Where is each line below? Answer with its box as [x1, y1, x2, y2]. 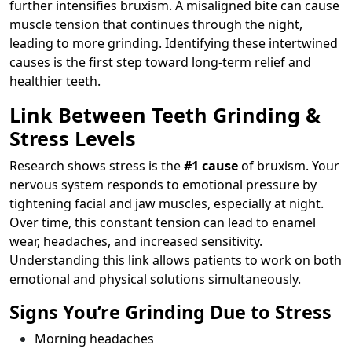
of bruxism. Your [238, 156, 339, 174]
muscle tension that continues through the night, [9, 15, 302, 33]
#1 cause [184, 156, 238, 174]
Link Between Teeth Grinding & [9, 101, 321, 128]
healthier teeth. [9, 71, 101, 90]
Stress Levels [9, 124, 136, 152]
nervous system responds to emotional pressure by [9, 175, 317, 193]
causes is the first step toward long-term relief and [9, 53, 311, 71]
